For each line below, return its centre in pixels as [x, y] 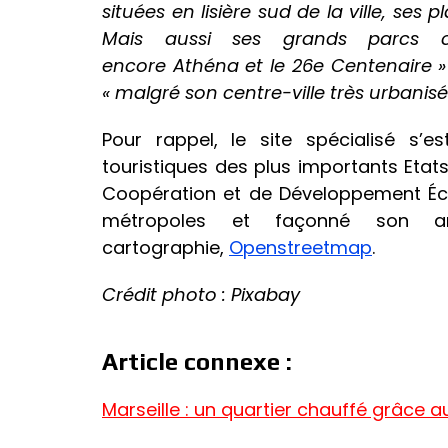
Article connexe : [197, 362]
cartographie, [165, 248]
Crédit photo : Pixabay [201, 295]
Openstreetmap [300, 248]
